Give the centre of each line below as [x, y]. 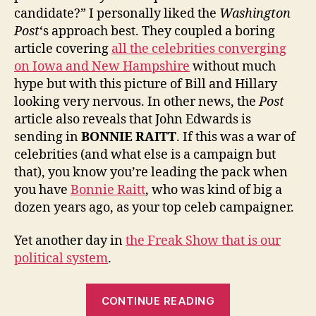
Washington [255, 13]
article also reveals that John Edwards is [133, 119]
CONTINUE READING [158, 301]
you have [42, 190]
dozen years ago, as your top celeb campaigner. [154, 207]
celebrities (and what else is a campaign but [145, 154]
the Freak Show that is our [203, 241]
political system [61, 259]
